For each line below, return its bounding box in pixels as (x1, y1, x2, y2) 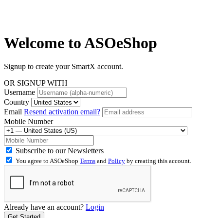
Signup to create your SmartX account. (4, 62, 123, 71)
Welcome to (4, 34, 84, 52)
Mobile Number (4, 117, 53, 126)
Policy (108, 157, 125, 164)
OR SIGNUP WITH (4, 78, 68, 87)
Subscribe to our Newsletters (14, 146, 104, 155)
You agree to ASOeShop (16, 157, 80, 164)
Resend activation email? (24, 107, 100, 116)
